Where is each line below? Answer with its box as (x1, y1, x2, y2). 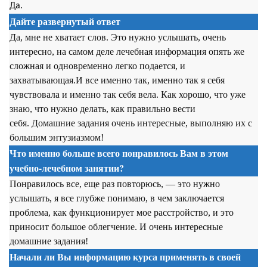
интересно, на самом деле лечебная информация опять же (10, 46, 244, 57)
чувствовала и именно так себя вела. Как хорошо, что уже (10, 89, 246, 100)
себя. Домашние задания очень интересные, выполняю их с (10, 118, 252, 128)
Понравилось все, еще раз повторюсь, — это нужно (10, 179, 220, 189)
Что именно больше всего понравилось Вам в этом (10, 146, 228, 160)
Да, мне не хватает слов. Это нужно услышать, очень (10, 32, 226, 42)
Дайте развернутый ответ (10, 14, 120, 28)
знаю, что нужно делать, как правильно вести (10, 104, 195, 114)
